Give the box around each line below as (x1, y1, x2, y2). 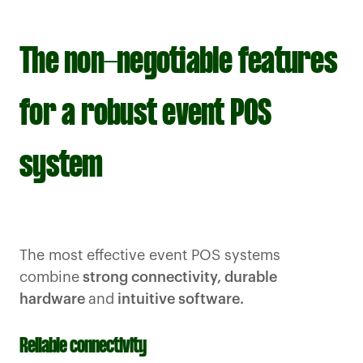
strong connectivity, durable (79, 270, 277, 285)
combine (19, 270, 79, 285)
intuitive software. (114, 292, 244, 307)
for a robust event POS (19, 96, 271, 135)
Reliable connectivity (19, 335, 146, 359)
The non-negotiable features (19, 45, 337, 83)
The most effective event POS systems (19, 248, 280, 263)
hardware (19, 292, 88, 307)
